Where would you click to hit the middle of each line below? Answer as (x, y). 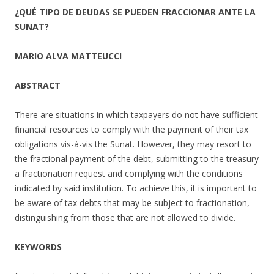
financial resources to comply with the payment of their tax (131, 129)
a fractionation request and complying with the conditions (129, 173)
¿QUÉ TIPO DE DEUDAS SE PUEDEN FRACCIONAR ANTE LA (135, 12)
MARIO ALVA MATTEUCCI (68, 56)
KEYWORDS (38, 247)
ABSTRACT (38, 85)
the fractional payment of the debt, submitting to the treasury (137, 159)
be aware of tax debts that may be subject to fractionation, (132, 203)
